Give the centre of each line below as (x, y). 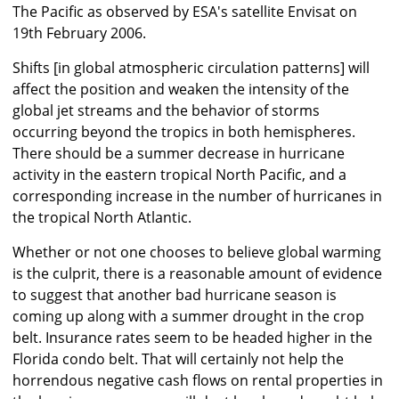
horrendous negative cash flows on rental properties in (198, 381)
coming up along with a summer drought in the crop (188, 317)
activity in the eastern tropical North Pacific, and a (179, 175)
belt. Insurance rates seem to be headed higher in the (192, 338)
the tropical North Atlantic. (102, 218)
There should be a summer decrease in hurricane (179, 154)
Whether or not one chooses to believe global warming (197, 252)
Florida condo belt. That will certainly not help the (178, 359)
